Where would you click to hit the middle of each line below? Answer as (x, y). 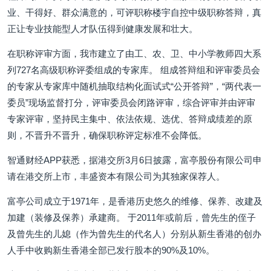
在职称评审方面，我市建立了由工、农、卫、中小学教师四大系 (134, 54)
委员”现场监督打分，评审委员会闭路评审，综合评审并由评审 (131, 103)
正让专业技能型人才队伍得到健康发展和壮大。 (103, 29)
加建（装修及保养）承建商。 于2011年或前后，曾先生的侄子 (132, 217)
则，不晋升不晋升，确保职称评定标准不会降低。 (107, 135)
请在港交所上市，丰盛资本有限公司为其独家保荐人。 (116, 176)
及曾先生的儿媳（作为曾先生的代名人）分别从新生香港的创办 (134, 234)
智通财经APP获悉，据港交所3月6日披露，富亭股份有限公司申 (135, 160)
